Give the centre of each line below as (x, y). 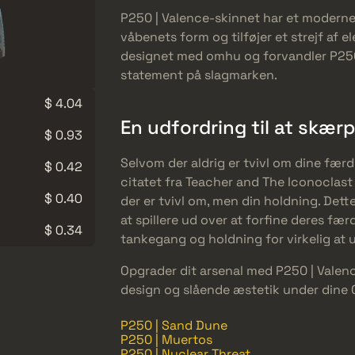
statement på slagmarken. (199, 74)
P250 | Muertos (166, 339)
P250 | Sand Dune (174, 325)
